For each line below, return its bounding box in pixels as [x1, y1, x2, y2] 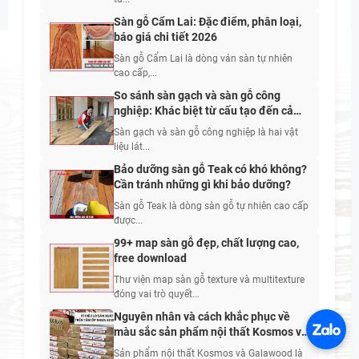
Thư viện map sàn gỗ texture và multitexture [114, 274, 305, 286]
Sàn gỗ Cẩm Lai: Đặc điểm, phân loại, [114, 15, 301, 29]
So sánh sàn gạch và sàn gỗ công [114, 89, 280, 103]
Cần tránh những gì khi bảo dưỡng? [114, 178, 291, 192]
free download [114, 252, 187, 265]
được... [114, 215, 143, 227]
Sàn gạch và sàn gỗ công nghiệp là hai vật [114, 127, 298, 139]
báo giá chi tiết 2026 [114, 30, 217, 44]
